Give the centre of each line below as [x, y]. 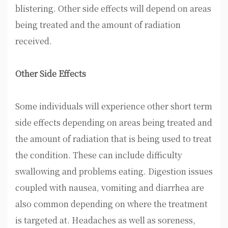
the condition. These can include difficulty [99, 155]
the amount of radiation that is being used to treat [113, 139]
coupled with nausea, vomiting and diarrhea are [110, 188]
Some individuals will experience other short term [114, 106]
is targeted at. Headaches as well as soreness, [105, 220]
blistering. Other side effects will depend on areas [113, 8]
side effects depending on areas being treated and [114, 122]
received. [34, 41]
